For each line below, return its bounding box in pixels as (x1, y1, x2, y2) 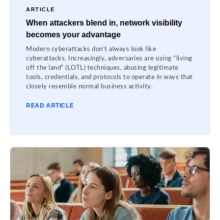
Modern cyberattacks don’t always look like (26, 46, 156, 53)
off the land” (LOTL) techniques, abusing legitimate (26, 64, 179, 71)
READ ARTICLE (26, 102, 74, 109)
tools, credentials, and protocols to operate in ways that (26, 74, 193, 81)
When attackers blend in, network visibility (26, 18, 182, 27)
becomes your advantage (26, 30, 121, 39)
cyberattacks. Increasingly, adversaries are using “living (26, 55, 192, 62)
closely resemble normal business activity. (26, 83, 153, 90)
